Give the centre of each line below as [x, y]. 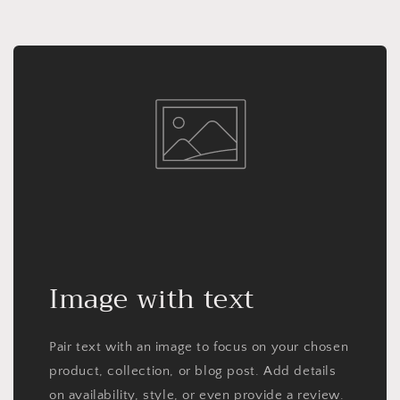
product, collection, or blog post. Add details [193, 371]
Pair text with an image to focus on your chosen [199, 347]
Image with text [152, 300]
